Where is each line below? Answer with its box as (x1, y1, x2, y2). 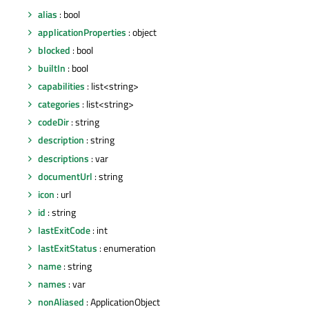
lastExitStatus (38, 240, 97, 255)
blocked (38, 42, 70, 57)
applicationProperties (38, 24, 126, 39)
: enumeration (97, 240, 156, 255)
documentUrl (38, 168, 92, 183)
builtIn (38, 61, 66, 76)
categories (38, 97, 80, 112)
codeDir (38, 114, 69, 130)
